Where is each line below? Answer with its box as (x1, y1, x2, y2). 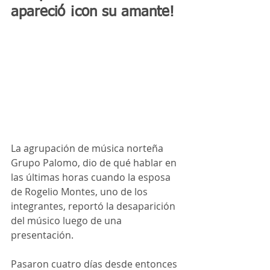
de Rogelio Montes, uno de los (11, 184, 150, 198)
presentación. (11, 228, 74, 242)
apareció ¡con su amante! (11, 5, 174, 19)
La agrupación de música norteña (11, 141, 166, 155)
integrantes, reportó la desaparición (11, 199, 178, 213)
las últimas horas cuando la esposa (11, 170, 173, 184)
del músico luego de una (11, 213, 124, 227)
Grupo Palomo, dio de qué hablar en (11, 155, 179, 169)
